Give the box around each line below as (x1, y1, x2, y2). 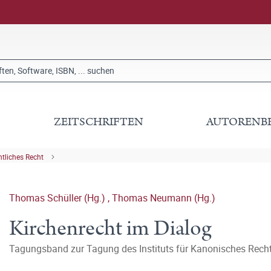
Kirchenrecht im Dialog (9, 213, 212, 244)
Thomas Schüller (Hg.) (9, 191, 108, 204)
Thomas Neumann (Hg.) (112, 191, 215, 204)
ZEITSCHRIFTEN (54, 114, 144, 130)
